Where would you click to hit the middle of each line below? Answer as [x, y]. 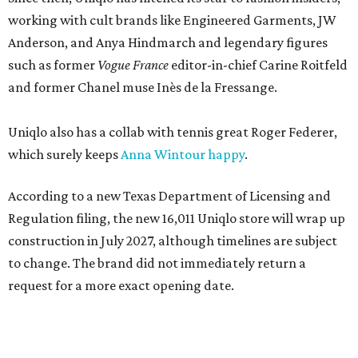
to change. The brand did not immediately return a [157, 263]
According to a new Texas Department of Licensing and [169, 196]
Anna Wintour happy [183, 155]
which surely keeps [64, 155]
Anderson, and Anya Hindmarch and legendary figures [168, 43]
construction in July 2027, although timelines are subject [173, 241]
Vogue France [133, 65]
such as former [53, 65]
